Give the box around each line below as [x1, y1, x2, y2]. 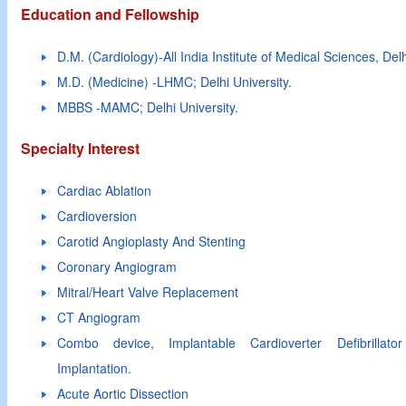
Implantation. [57, 359, 131, 377]
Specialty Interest [21, 138, 140, 159]
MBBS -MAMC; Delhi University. [57, 98, 238, 116]
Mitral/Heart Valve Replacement [57, 283, 238, 301]
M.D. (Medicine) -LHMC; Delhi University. [57, 72, 292, 91]
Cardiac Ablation [57, 181, 151, 199]
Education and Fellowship [21, 4, 199, 24]
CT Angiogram [57, 308, 140, 326]
